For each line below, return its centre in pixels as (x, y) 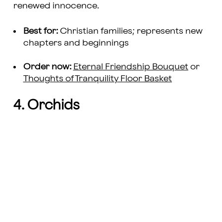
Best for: (40, 31)
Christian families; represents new (130, 31)
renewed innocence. (57, 6)
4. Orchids (48, 106)
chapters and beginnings (76, 43)
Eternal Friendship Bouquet (131, 67)
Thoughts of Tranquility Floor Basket (97, 79)
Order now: (48, 67)
